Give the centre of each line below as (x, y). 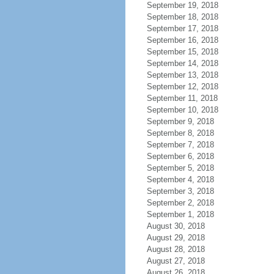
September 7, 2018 (180, 145)
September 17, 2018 (182, 28)
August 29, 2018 (176, 238)
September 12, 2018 (182, 87)
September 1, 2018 (180, 214)
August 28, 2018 (176, 249)
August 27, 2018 (176, 261)
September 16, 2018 (182, 40)
